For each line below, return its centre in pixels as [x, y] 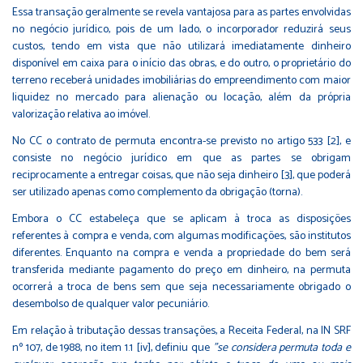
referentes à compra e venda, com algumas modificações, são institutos [181, 237]
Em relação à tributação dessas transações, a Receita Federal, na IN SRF [181, 331]
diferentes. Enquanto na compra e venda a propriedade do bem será [181, 254]
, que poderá [322, 176]
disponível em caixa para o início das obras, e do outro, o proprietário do [181, 64]
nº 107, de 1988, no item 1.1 [74, 348]
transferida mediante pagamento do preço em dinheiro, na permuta [181, 271]
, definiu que [181, 348]
